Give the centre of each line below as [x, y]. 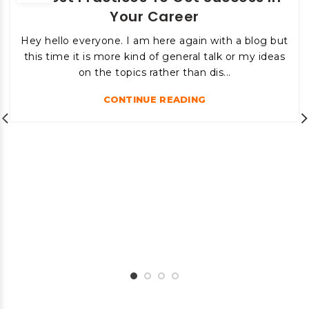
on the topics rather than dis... [154, 73]
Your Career [154, 17]
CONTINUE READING [154, 100]
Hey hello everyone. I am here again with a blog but [154, 41]
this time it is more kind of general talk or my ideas [154, 57]
